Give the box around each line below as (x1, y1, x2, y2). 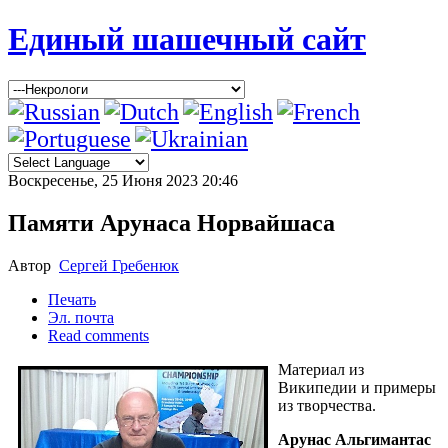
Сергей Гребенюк (59, 256, 179, 274)
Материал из (278, 360, 364, 378)
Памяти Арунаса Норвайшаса (8, 209, 335, 236)
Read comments (48, 326, 149, 344)
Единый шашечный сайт (8, 21, 366, 58)
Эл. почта (48, 308, 114, 326)
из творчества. (278, 396, 376, 414)
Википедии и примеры (278, 378, 436, 396)
